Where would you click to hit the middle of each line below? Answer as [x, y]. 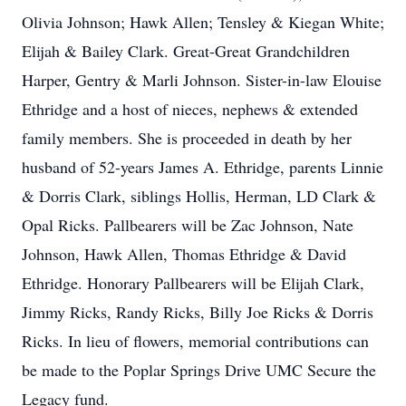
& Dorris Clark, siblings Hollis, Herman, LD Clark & [199, 196]
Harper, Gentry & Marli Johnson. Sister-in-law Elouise [202, 80]
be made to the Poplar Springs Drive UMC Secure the [199, 370]
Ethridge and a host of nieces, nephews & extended [190, 109]
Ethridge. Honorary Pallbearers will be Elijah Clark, [193, 283]
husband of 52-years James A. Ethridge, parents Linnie [203, 167]
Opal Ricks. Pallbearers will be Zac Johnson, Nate [188, 225]
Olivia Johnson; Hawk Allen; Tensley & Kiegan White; [203, 22]
